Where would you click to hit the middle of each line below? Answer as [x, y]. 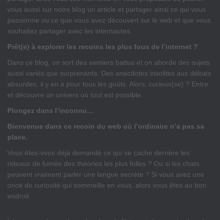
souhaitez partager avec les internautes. [70, 31]
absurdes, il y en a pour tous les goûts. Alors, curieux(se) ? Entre [108, 84]
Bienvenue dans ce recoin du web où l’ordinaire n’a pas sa [106, 126]
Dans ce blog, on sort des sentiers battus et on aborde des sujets [109, 63]
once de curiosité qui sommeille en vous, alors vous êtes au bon [107, 185]
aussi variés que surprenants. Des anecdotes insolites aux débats [109, 73]
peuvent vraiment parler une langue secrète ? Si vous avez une [106, 175]
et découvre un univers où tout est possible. [75, 95]
